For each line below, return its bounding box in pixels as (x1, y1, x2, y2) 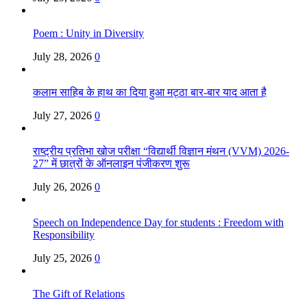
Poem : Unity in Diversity (33, 27, 144, 39)
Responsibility (33, 228, 95, 241)
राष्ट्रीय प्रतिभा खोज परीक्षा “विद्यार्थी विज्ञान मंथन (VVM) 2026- (33, 145, 289, 157)
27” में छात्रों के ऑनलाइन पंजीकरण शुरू (33, 157, 190, 169)
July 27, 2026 (33, 109, 92, 121)
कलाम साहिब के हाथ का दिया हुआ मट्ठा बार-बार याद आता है (33, 86, 267, 98)
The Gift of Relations (33, 287, 125, 299)
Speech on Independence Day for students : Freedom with (33, 216, 284, 228)
